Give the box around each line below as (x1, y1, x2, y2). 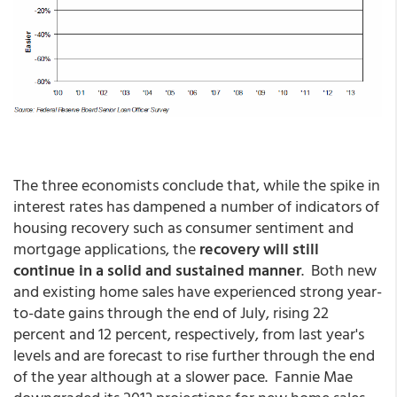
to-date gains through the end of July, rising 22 (13, 300, 329, 324)
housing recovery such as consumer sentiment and (13, 214, 354, 239)
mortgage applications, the (13, 236, 199, 261)
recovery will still (199, 236, 319, 261)
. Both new (301, 257, 377, 282)
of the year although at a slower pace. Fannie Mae (13, 363, 353, 388)
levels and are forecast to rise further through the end (13, 342, 375, 367)
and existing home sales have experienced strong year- (13, 278, 382, 303)
